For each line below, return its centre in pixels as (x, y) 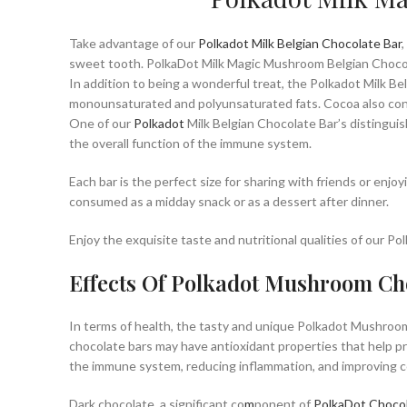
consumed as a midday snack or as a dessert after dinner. (229, 201)
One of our (101, 123)
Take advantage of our (134, 43)
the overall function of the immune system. (190, 143)
